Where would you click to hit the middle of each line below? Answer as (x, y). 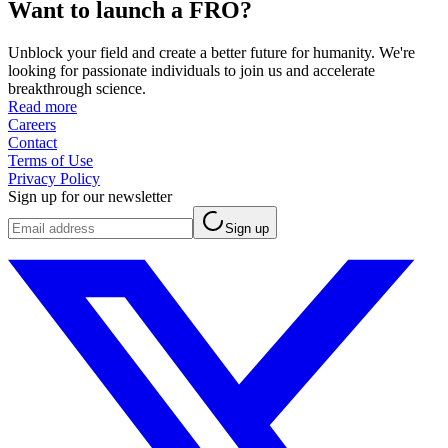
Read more (42, 107)
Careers (32, 125)
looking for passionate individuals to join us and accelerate (191, 71)
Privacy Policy (54, 179)
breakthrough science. (77, 89)
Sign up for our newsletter (90, 197)
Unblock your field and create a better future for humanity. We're (211, 53)
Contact (32, 143)
